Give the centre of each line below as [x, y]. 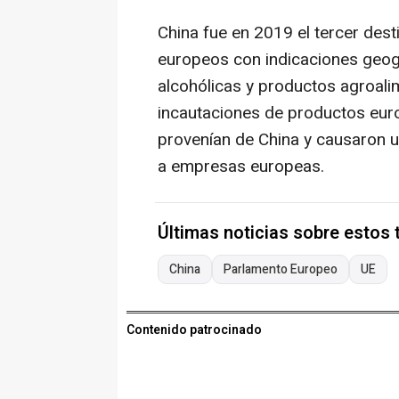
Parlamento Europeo [281, 270]
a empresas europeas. [241, 167]
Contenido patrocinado [194, 330]
